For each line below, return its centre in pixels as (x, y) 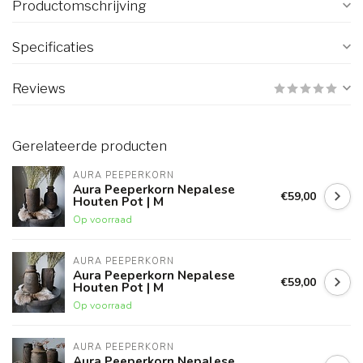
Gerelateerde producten (90, 146)
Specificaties (53, 47)
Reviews (39, 89)
